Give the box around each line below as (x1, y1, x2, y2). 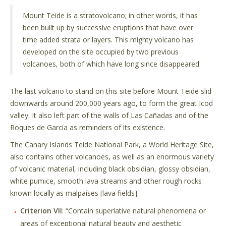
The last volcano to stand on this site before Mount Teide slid (10, 86, 211, 96)
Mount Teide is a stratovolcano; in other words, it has (23, 10, 198, 20)
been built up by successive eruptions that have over (23, 22, 193, 32)
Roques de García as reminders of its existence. (10, 122, 165, 132)
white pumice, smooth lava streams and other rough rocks (10, 176, 202, 186)
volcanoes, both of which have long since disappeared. (23, 59, 201, 69)
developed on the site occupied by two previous (23, 46, 179, 56)
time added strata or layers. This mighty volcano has (23, 34, 194, 44)
